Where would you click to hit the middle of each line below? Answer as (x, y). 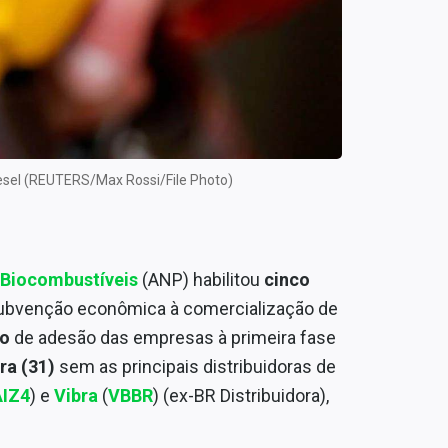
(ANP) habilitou (203, 279)
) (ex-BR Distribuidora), (241, 395)
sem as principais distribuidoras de (195, 366)
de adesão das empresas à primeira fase (175, 337)
